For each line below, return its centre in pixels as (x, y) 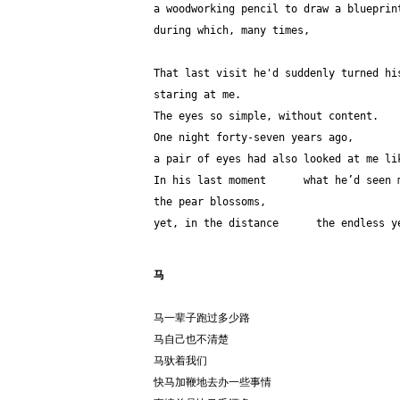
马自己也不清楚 (191, 339)
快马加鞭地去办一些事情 (212, 382)
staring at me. (197, 95)
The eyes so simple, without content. (266, 116)
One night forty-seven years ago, (254, 137)
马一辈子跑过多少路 (202, 318)
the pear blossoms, (210, 202)
